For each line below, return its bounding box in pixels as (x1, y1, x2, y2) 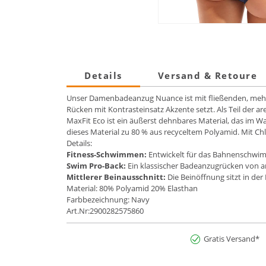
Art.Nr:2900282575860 (66, 205, 144, 217)
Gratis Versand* (204, 233, 259, 245)
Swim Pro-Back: (66, 160, 128, 172)
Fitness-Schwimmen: (66, 149, 148, 160)
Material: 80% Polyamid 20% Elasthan (66, 183, 198, 194)
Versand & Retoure (157, 69, 257, 82)
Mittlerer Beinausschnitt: (66, 172, 167, 183)
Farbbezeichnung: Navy (66, 194, 150, 205)
